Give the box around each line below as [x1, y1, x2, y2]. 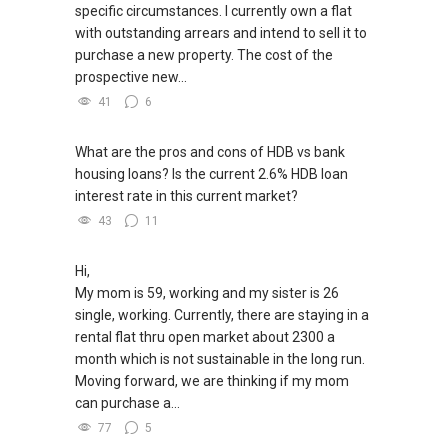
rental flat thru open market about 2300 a [75, 329, 335, 346]
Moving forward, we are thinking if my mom [75, 373, 349, 390]
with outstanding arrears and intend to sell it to [75, 25, 367, 42]
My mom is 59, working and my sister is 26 [75, 285, 339, 302]
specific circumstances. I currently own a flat [75, 3, 352, 20]
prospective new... [75, 69, 187, 86]
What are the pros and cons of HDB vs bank [75, 144, 345, 161]
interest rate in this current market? [75, 188, 298, 205]
